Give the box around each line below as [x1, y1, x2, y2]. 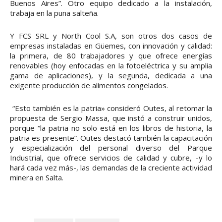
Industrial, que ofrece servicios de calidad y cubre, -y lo [10, 153, 212, 163]
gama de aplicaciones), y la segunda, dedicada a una [10, 70, 212, 81]
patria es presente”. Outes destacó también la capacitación [10, 133, 212, 143]
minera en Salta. [10, 172, 63, 183]
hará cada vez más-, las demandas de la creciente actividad [10, 163, 212, 173]
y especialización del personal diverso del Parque [10, 143, 212, 153]
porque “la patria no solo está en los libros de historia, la [10, 123, 212, 133]
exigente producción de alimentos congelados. [10, 80, 168, 91]
